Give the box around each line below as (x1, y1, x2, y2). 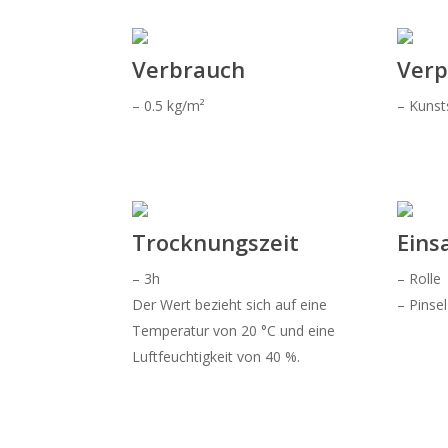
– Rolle (397, 268, 441, 288)
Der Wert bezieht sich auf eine (132, 294, 327, 314)
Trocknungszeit (132, 226, 299, 257)
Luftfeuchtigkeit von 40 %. (132, 346, 300, 366)
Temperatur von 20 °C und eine (132, 320, 335, 340)
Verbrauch (132, 53, 245, 84)
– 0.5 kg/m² (132, 95, 205, 115)
